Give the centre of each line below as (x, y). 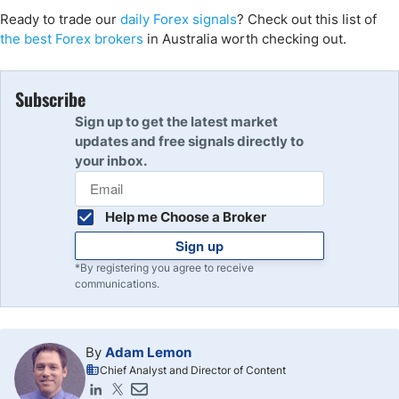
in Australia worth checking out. (245, 39)
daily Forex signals (179, 19)
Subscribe (50, 99)
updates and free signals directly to (189, 141)
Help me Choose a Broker (186, 217)
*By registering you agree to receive (164, 268)
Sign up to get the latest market (176, 122)
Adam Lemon (148, 352)
